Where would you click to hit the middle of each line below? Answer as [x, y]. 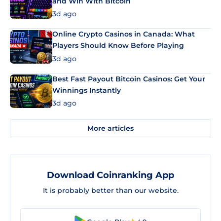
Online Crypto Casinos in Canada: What [124, 34]
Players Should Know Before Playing [118, 46]
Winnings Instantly [87, 90]
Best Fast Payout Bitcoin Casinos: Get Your [129, 79]
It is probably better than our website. [110, 191]
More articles [110, 128]
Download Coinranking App [110, 175]
